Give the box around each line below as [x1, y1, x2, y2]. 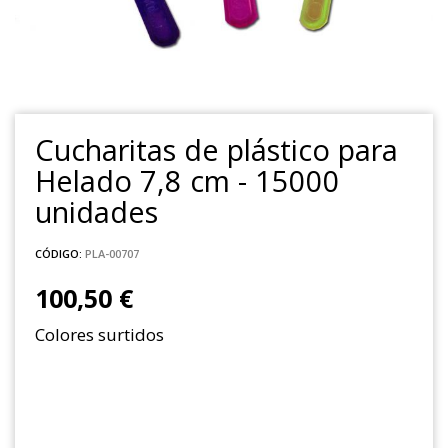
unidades [35, 191, 158, 231]
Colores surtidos [35, 322, 164, 346]
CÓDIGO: [35, 245, 82, 261]
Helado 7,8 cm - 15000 [35, 160, 340, 200]
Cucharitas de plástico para [35, 129, 398, 169]
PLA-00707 [85, 245, 139, 261]
